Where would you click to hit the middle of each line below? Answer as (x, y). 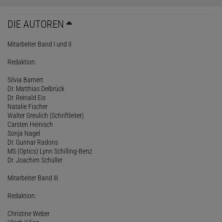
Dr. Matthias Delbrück (36, 88)
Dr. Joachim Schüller (35, 160)
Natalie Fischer (28, 106)
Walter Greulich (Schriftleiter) (46, 115)
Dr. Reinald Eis (27, 97)
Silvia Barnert (25, 80)
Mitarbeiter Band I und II (39, 44)
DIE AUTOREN (36, 24)
